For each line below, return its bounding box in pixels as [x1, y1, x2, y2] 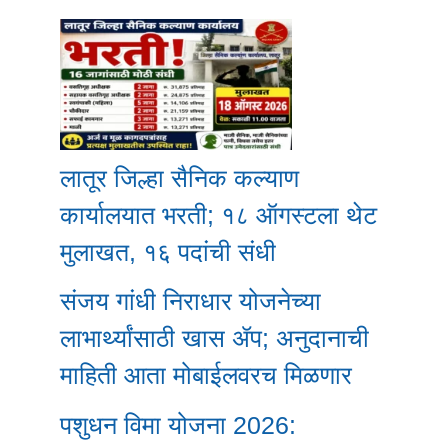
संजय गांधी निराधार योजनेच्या [60, 287, 321, 316]
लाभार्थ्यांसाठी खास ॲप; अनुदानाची [60, 324, 369, 353]
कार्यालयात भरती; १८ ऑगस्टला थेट [60, 200, 377, 229]
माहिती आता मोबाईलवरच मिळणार [60, 361, 352, 390]
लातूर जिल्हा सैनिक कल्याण [60, 163, 299, 192]
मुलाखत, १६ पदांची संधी [60, 237, 276, 266]
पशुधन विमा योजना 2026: [60, 410, 296, 439]
